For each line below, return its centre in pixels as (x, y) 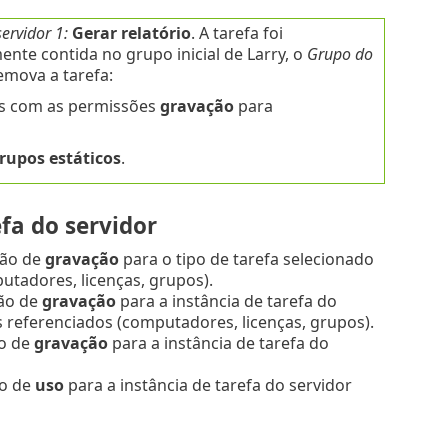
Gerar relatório (131, 33)
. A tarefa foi (236, 33)
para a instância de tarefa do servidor (207, 385)
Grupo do (339, 54)
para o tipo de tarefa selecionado (246, 259)
